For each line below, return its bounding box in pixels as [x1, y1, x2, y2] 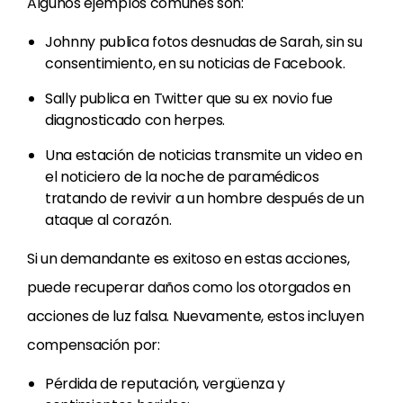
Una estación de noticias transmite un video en [45, 145, 363, 166]
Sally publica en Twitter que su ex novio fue [45, 88, 333, 109]
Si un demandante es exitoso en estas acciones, [27, 248, 350, 269]
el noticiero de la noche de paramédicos [45, 166, 319, 187]
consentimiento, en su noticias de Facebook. [45, 53, 345, 74]
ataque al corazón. [45, 210, 172, 230]
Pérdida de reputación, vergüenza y [45, 373, 286, 394]
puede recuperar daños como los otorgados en [27, 277, 351, 298]
